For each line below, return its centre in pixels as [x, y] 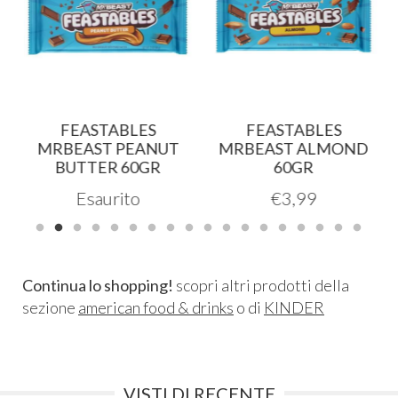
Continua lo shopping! [98, 285]
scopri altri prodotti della [261, 285]
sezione [50, 307]
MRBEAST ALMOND [292, 148]
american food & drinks [156, 307]
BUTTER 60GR [106, 167]
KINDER [294, 307]
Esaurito [106, 198]
